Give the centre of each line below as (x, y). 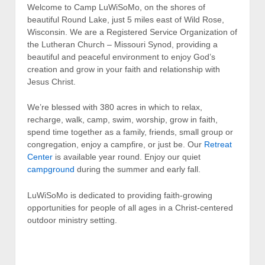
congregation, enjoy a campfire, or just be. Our (116, 145)
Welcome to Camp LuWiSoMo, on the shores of (116, 7)
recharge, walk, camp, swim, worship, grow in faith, (122, 120)
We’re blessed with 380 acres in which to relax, (115, 107)
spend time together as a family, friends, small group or (130, 132)
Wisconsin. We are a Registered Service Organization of (132, 32)
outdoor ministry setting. (72, 220)
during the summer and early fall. (138, 169)
